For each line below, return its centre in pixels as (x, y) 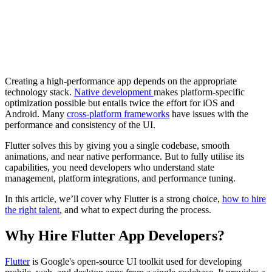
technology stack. (39, 92)
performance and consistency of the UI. (80, 125)
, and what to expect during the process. (135, 210)
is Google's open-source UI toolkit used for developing (136, 261)
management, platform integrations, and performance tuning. (120, 178)
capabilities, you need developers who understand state (110, 168)
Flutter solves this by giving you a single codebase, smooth (117, 146)
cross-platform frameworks (118, 114)
